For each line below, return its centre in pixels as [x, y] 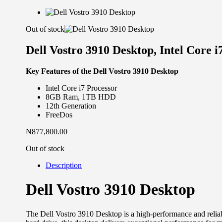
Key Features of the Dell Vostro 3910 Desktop [102, 71]
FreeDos [59, 114]
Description [64, 165]
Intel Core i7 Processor [81, 88]
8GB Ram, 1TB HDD [81, 97]
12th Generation [71, 106]
